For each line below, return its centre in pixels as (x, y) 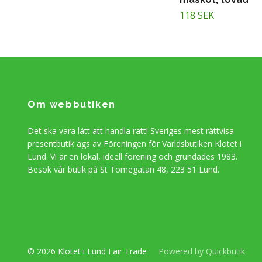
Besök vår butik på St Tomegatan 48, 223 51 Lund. (123, 170)
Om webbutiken (72, 105)
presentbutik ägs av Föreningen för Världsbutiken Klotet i (135, 144)
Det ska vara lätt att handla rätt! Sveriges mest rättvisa (131, 131)
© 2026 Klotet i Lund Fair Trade (88, 251)
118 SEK (197, 15)
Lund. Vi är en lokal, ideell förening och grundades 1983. (132, 157)
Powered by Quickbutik (202, 251)
